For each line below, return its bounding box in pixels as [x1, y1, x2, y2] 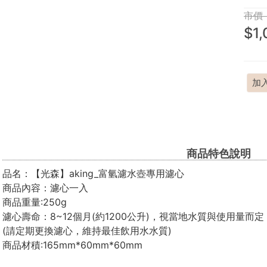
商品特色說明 [186, 147, 251, 160]
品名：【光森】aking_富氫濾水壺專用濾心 [2, 167, 184, 179]
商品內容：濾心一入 [2, 181, 88, 194]
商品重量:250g [2, 195, 67, 208]
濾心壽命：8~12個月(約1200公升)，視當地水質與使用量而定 [2, 210, 264, 222]
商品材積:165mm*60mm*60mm [2, 238, 142, 251]
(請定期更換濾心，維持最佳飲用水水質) [2, 224, 172, 237]
